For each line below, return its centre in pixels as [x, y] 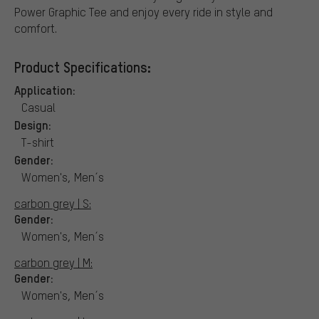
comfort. [36, 28]
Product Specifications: [83, 67]
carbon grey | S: [53, 203]
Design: [33, 124]
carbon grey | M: [53, 262]
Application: [45, 89]
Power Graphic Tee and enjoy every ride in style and [143, 11]
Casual [38, 107]
